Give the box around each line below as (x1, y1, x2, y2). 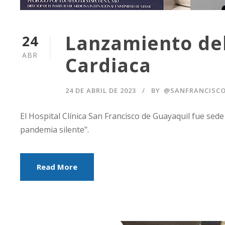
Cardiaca (65, 52, 151, 78)
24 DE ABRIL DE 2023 (65, 85, 136, 95)
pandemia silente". (20, 124, 89, 135)
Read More (37, 161, 77, 172)
